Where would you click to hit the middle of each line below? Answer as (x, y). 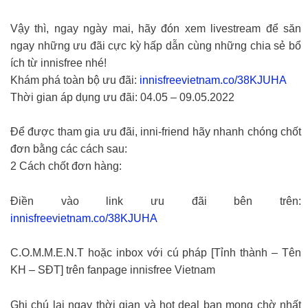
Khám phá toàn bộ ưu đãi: (75, 80)
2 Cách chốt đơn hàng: (66, 166)
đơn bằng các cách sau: (69, 149)
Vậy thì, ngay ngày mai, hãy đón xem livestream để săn (156, 28)
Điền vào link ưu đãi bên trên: (156, 201)
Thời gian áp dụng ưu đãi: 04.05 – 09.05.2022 (122, 97)
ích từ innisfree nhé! (58, 63)
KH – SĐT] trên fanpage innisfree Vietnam (113, 270)
